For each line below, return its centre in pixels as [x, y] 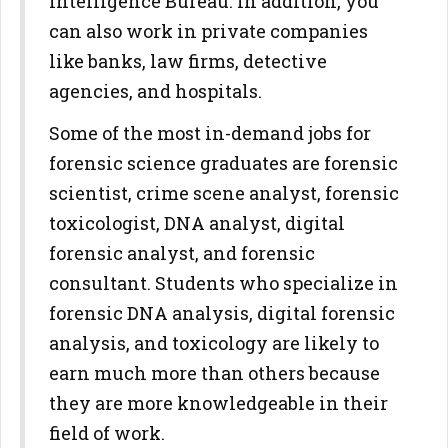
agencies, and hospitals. [155, 91]
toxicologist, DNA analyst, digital [197, 223]
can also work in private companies [208, 31]
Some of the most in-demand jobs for [210, 133]
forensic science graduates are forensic [223, 163]
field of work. [107, 433]
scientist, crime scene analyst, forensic [224, 193]
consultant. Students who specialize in [223, 283]
